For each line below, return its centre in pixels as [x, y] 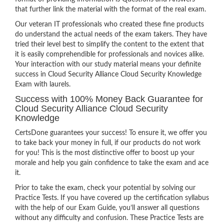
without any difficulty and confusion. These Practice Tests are [109, 218]
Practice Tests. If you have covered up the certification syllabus [112, 198]
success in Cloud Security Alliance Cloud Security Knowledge [108, 74]
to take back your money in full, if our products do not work [108, 143]
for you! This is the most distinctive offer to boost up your [105, 153]
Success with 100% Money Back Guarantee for [109, 99]
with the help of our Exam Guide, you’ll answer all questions [107, 208]
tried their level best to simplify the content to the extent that [109, 44]
